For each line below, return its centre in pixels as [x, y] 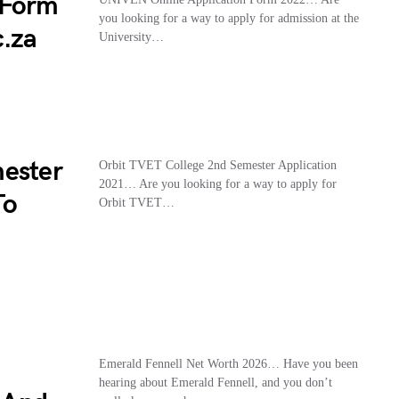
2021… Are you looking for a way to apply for [217, 184]
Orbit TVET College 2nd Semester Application [217, 165]
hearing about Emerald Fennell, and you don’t [215, 383]
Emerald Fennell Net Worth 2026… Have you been [228, 364]
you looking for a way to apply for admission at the [228, 18]
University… [131, 37]
